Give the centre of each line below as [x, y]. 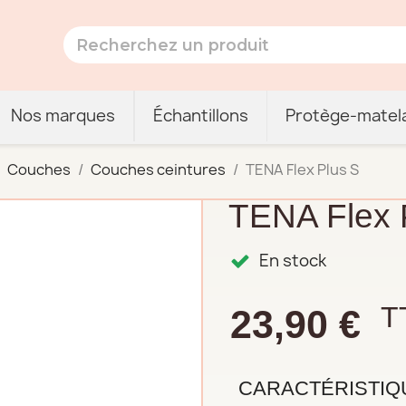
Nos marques [63, 116]
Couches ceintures [159, 169]
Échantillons [201, 116]
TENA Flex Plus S [303, 169]
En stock [293, 261]
